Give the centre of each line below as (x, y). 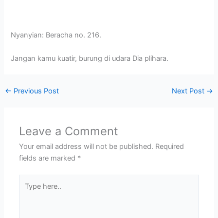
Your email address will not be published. (86, 147)
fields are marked (48, 158)
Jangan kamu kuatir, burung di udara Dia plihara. (90, 58)
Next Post (189, 91)
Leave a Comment (69, 131)
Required (170, 147)
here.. (28, 192)
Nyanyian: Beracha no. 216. (56, 35)
